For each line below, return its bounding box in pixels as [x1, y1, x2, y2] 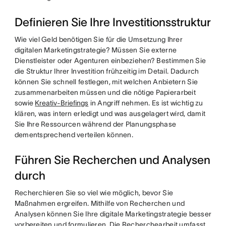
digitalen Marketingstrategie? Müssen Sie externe [14, 46, 177, 54]
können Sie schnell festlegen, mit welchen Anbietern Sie [14, 78, 198, 86]
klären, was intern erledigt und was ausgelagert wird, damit [14, 109, 206, 118]
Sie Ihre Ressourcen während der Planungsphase [14, 120, 177, 128]
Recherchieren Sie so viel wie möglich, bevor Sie [14, 189, 174, 197]
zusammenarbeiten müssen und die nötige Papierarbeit [14, 88, 196, 96]
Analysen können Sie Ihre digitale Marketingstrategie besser [14, 210, 212, 218]
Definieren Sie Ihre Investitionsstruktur [14, 16, 211, 29]
